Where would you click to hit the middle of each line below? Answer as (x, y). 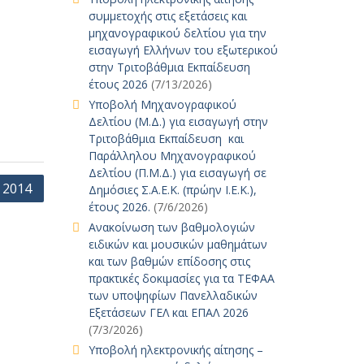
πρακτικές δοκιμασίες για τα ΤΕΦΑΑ (181, 278)
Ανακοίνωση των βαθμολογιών (171, 227)
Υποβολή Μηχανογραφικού (162, 104)
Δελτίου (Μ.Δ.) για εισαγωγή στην (178, 121)
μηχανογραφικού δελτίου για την (177, 33)
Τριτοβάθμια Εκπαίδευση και (166, 139)
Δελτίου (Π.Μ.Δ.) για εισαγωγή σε (177, 173)
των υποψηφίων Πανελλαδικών (173, 295)
